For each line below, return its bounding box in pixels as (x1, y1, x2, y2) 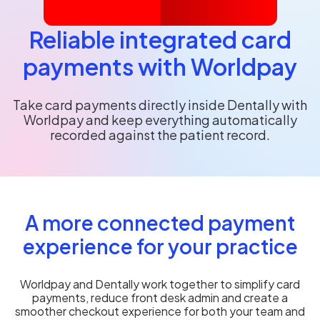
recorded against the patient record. (50, 126, 270, 143)
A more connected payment (25, 209, 295, 235)
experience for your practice (22, 233, 298, 259)
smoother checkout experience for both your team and (15, 303, 305, 319)
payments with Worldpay (23, 51, 297, 81)
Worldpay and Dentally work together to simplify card (20, 276, 300, 291)
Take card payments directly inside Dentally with (13, 96, 307, 113)
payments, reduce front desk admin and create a (32, 289, 288, 305)
